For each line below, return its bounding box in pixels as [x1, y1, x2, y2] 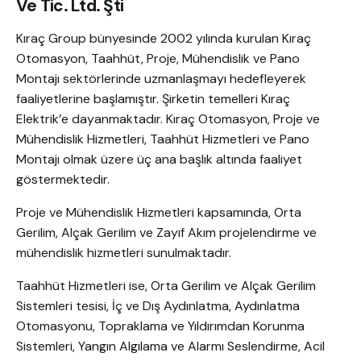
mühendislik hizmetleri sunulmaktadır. [16, 244, 231, 262]
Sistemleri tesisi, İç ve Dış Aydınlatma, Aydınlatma [16, 297, 300, 315]
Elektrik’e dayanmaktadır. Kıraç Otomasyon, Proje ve [16, 110, 320, 128]
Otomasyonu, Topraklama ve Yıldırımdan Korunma [16, 317, 305, 335]
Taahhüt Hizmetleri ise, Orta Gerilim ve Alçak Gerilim [16, 277, 316, 295]
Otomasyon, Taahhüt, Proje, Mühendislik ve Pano [16, 50, 300, 68]
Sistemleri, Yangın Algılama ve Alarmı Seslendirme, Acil [16, 338, 325, 355]
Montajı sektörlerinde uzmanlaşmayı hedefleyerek [16, 70, 306, 88]
